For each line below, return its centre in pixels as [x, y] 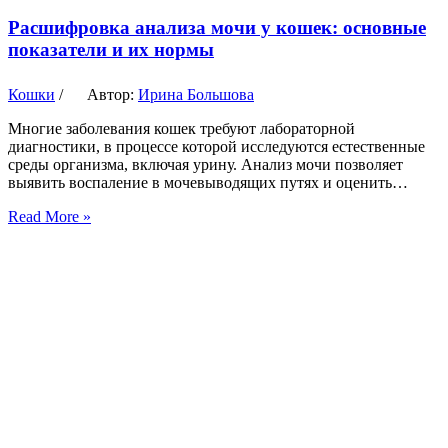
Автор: [112, 94]
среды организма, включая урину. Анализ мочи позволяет [205, 164]
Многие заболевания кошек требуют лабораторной [181, 128]
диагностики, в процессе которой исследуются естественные [216, 146]
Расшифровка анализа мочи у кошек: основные [217, 27]
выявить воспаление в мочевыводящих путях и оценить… [208, 182]
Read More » [49, 216]
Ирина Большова [196, 94]
